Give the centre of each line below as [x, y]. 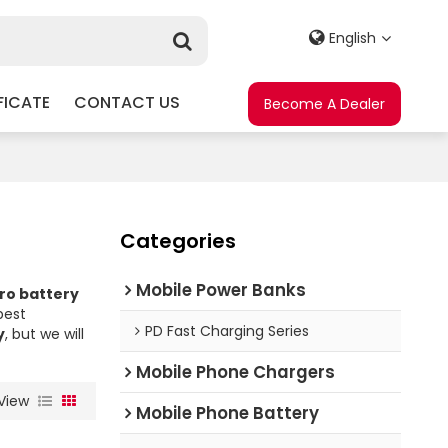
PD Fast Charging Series [226, 330]
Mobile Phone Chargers [235, 371]
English [353, 38]
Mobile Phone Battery [227, 412]
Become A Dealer [325, 104]
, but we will [44, 333]
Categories [177, 240]
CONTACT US [126, 102]
